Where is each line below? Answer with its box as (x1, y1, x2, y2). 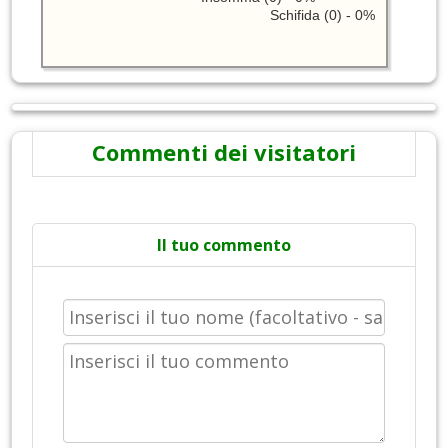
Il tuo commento (157, 234, 291, 257)
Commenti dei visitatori (92, 137, 356, 168)
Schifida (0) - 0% (269, 6, 375, 23)
